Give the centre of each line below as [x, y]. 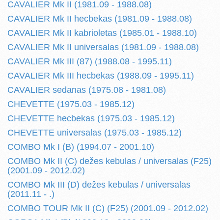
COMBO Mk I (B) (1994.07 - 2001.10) [81, 147]
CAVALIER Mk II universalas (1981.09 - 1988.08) [103, 47]
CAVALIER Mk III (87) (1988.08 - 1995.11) [90, 61]
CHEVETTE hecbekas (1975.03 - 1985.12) [91, 118]
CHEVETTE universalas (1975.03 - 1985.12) [95, 133]
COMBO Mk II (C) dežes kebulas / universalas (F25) [110, 161]
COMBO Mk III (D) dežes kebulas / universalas [99, 185]
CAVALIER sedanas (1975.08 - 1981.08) [87, 90]
